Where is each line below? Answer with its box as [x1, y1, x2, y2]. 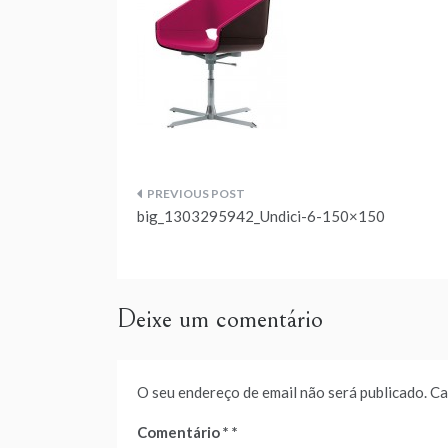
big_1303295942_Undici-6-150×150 [137, 207, 385, 225]
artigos [136, 275, 222, 316]
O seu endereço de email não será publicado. [137, 383, 427, 401]
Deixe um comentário [117, 304, 323, 334]
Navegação [136, 185, 278, 226]
